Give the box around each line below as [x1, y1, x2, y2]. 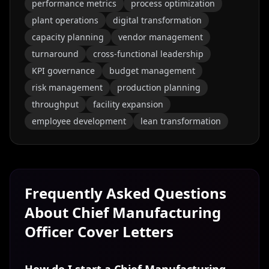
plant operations [32, 14, 98, 26]
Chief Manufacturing [72, 202, 221, 222]
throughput [32, 98, 79, 110]
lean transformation [141, 115, 221, 127]
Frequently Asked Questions [25, 183, 226, 203]
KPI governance [32, 65, 95, 76]
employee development [32, 115, 126, 127]
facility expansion [93, 98, 163, 110]
